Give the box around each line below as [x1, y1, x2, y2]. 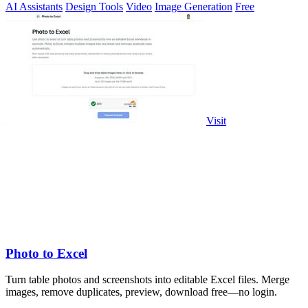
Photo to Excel [5, 245, 87, 261]
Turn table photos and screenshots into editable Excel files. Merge [5, 274, 289, 286]
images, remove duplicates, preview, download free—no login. [5, 286, 277, 298]
